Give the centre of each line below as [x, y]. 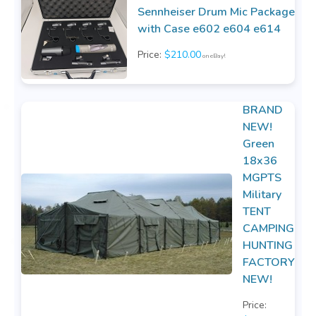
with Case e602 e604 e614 [209, 29]
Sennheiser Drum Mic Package [216, 12]
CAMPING [268, 228]
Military [262, 194]
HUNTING [268, 245]
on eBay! [213, 56]
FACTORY [269, 262]
